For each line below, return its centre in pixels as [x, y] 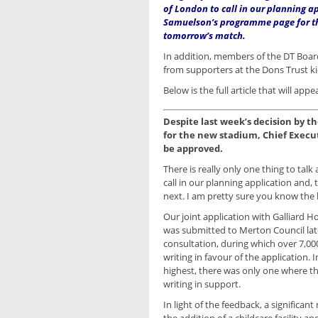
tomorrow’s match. [204, 35]
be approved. [193, 148]
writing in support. [202, 284]
